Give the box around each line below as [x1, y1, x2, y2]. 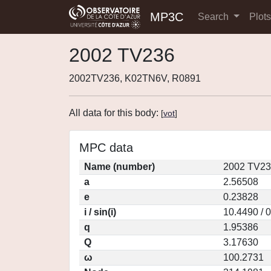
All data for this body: [69, 108, 161, 118]
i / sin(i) [84, 207, 116, 217]
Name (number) [84, 162, 155, 172]
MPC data [79, 141, 133, 154]
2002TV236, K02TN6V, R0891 [69, 73, 201, 83]
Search [198, 11, 231, 22]
